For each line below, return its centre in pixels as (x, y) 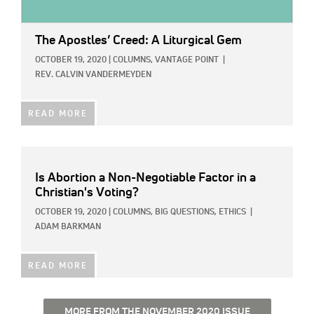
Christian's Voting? (87, 192)
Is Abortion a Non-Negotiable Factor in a (145, 178)
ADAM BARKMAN (68, 227)
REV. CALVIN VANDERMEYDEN (93, 75)
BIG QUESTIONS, (186, 212)
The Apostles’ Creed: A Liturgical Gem (138, 40)
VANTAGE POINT (187, 60)
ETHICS (232, 212)
